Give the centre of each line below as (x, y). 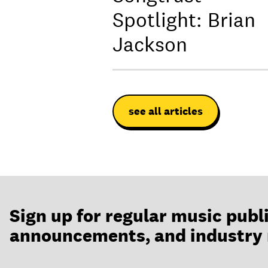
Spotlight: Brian (184, 19)
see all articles (166, 111)
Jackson (150, 44)
